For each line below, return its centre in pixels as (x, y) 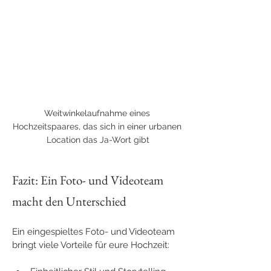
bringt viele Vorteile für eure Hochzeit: (91, 245)
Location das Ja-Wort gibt (98, 140)
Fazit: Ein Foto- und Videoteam (89, 180)
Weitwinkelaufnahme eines (98, 113)
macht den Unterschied (69, 201)
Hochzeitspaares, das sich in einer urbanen (98, 127)
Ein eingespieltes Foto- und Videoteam (95, 232)
